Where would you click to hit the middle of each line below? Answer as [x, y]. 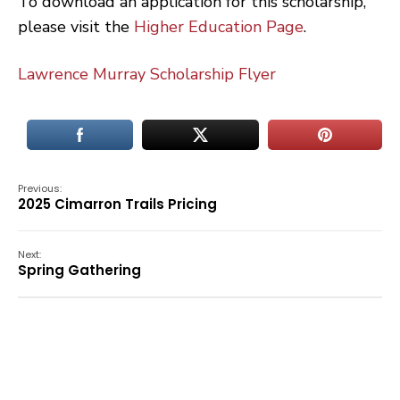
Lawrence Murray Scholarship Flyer [147, 74]
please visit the [76, 27]
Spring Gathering [79, 270]
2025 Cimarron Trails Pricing [117, 204]
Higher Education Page [219, 27]
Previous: [40, 188]
